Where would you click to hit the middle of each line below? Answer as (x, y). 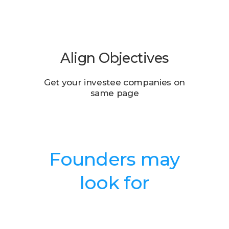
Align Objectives (114, 58)
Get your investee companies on (114, 82)
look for (114, 182)
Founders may (114, 159)
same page (114, 93)
